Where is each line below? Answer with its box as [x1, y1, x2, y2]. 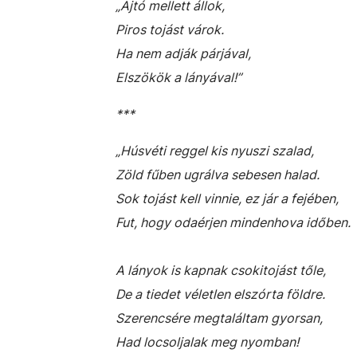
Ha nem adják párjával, [116, 45, 251, 61]
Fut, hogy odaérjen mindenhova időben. [116, 214, 351, 230]
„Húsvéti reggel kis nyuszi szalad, [116, 143, 314, 159]
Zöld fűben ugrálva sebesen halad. [116, 167, 320, 182]
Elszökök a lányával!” [116, 69, 241, 85]
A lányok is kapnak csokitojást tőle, [116, 262, 326, 278]
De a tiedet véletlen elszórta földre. [116, 286, 325, 302]
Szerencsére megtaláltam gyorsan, [116, 310, 323, 326]
